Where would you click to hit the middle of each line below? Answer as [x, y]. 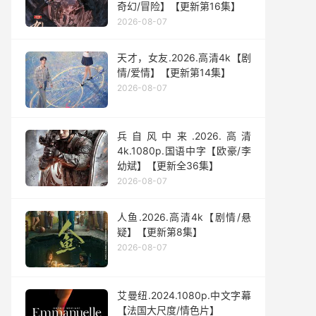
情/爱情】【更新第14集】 [174, 72]
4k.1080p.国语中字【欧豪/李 [184, 151]
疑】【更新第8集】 [160, 232]
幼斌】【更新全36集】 [168, 165]
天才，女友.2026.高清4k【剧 [184, 57]
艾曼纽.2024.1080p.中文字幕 [184, 295]
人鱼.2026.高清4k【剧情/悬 [184, 217]
